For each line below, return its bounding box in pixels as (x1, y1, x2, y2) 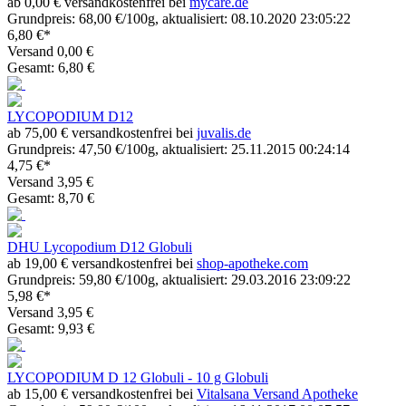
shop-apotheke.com (197, 255, 308, 271)
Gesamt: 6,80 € (7, 59, 94, 75)
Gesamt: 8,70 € (7, 189, 94, 206)
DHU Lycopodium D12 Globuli (7, 238, 192, 255)
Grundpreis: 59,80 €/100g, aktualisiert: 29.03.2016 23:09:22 (7, 271, 351, 287)
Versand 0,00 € (7, 43, 93, 59)
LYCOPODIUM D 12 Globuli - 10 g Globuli (7, 369, 268, 385)
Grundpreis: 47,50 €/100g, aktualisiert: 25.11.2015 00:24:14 (7, 140, 350, 157)
